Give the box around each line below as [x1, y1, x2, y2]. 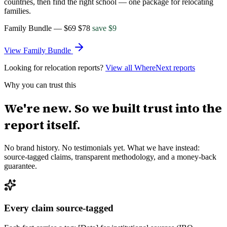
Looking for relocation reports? [4, 63, 103, 72]
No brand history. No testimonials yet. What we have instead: [4, 143, 200, 153]
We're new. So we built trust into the [4, 100, 222, 117]
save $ [92, 24, 112, 33]
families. [4, 7, 31, 16]
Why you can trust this [4, 81, 76, 90]
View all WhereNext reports [105, 63, 195, 72]
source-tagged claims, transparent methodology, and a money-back [4, 153, 216, 162]
